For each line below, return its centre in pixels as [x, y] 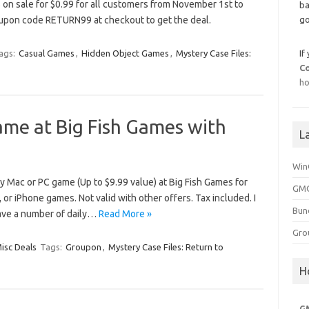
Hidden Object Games [125, 53]
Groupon [83, 247]
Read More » [125, 214]
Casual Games [46, 53]
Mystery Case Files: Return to [166, 247]
